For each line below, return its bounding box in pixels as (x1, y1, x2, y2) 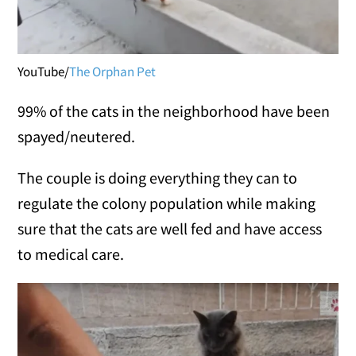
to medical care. (17, 243, 125, 264)
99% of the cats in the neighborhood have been (17, 100, 331, 121)
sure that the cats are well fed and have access (17, 218, 323, 238)
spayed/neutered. (17, 126, 136, 146)
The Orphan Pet (69, 62, 157, 80)
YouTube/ (17, 62, 70, 80)
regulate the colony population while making (17, 192, 316, 213)
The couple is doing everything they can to (17, 167, 298, 188)
